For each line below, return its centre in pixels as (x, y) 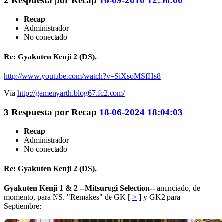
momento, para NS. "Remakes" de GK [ (68, 197)
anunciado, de (177, 188)
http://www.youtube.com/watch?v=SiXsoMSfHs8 (82, 76)
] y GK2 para (159, 197)
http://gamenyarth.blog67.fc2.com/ (71, 93)
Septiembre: (23, 206)
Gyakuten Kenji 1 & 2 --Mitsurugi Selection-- (79, 188)
